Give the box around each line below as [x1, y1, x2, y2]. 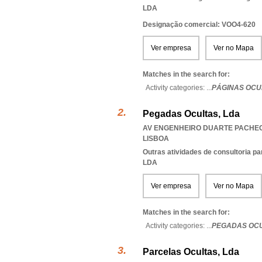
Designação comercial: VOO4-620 [143, 20, 256, 29]
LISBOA [143, 135, 169, 143]
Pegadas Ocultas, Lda [143, 109, 240, 119]
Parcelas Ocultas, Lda [143, 247, 239, 257]
